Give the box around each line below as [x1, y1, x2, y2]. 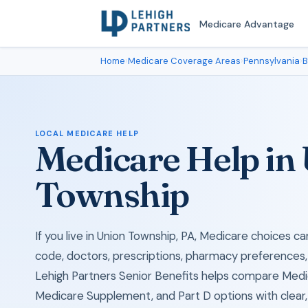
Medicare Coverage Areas [128, 55, 241, 67]
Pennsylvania [243, 55, 300, 67]
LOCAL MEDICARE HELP [34, 129, 139, 138]
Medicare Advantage [199, 17, 294, 30]
